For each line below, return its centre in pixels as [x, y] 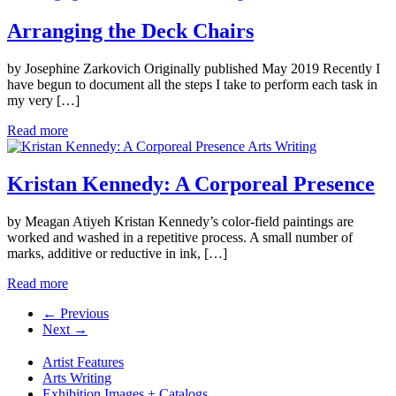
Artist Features [83, 362]
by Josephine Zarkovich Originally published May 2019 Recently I [194, 68]
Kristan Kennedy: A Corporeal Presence [191, 183]
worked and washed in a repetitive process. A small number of [180, 237]
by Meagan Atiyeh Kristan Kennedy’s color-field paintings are [180, 221]
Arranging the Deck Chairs [130, 30]
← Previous [76, 313]
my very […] [43, 100]
